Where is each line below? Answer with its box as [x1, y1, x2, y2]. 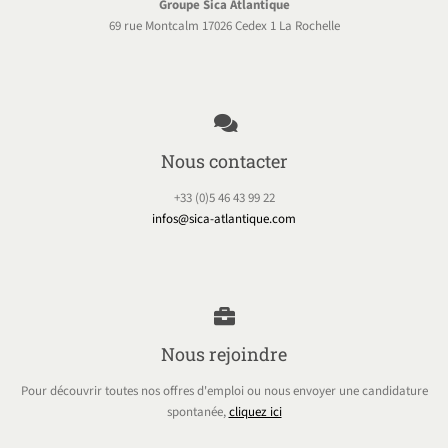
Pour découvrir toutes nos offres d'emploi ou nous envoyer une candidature [20, 382, 428, 401]
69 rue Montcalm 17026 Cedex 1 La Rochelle [108, 17, 340, 36]
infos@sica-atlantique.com [152, 210, 296, 229]
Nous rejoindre [161, 342, 287, 367]
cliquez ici [228, 403, 282, 422]
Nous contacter [160, 149, 288, 174]
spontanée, [166, 403, 229, 422]
